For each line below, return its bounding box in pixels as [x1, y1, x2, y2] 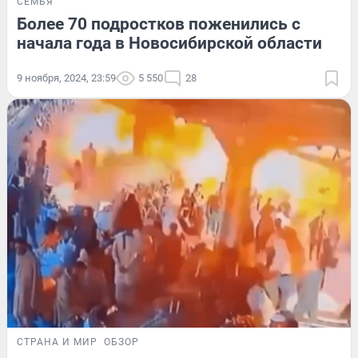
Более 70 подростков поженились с [17, 14, 300, 34]
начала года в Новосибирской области [17, 33, 322, 53]
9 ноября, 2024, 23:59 [17, 71, 116, 84]
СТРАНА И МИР [17, 336, 97, 348]
